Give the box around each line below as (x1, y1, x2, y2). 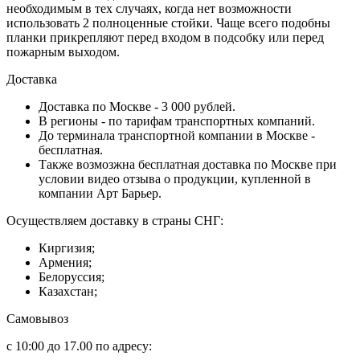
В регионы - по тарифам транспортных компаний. (39, 113, 315, 128)
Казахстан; (39, 284, 97, 298)
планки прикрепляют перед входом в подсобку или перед (6, 30, 324, 44)
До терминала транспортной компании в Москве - (39, 128, 315, 142)
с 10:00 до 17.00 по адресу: (6, 338, 152, 353)
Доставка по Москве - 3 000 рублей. (39, 99, 235, 113)
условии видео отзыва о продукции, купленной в (39, 171, 311, 186)
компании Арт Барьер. (39, 186, 162, 200)
